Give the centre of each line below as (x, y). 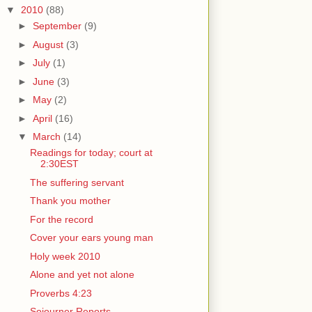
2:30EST (59, 164)
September (58, 26)
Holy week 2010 (65, 256)
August (49, 44)
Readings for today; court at (91, 153)
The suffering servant (77, 182)
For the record (61, 219)
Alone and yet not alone (82, 275)
